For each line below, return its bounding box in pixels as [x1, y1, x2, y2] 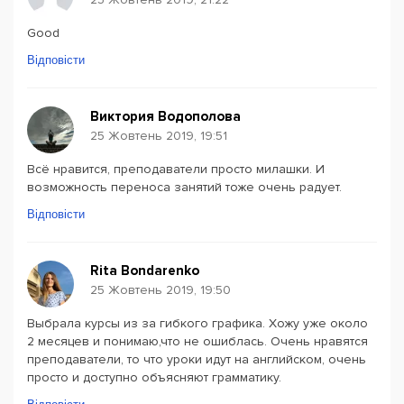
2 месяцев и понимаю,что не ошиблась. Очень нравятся [27, 334, 368, 349]
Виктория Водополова [90, 108, 241, 124]
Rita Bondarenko [90, 262, 199, 279]
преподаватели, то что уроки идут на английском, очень [27, 352, 366, 367]
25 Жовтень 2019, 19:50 [90, 282, 231, 298]
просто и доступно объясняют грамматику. [27, 370, 281, 385]
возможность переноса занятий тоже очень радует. [27, 179, 342, 195]
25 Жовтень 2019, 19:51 [90, 128, 227, 143]
